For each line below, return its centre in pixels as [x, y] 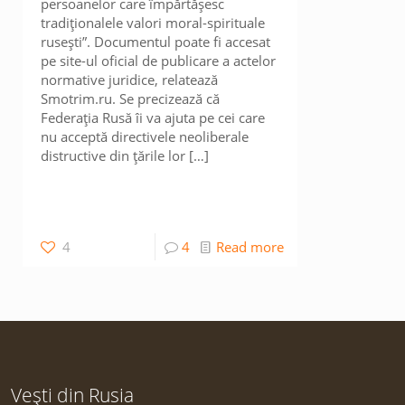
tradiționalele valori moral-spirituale [153, 23]
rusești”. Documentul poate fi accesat [156, 42]
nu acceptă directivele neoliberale [145, 137]
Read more [250, 247]
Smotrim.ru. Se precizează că [131, 99]
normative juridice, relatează [130, 80]
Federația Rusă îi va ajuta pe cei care [153, 118]
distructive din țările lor [113, 155]
